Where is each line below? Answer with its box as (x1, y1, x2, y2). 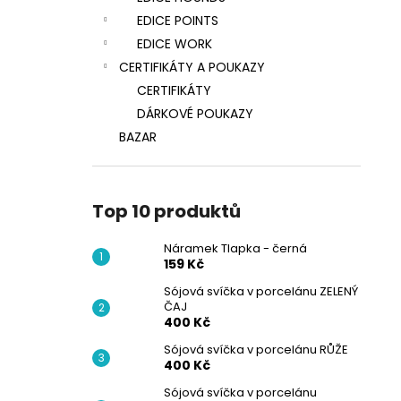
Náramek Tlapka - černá (164, 240, 307, 257)
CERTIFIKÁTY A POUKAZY (119, 58, 265, 76)
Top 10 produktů (92, 199, 241, 224)
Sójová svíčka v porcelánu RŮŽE (164, 341, 348, 358)
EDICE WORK (137, 35, 212, 53)
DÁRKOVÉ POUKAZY (137, 105, 253, 123)
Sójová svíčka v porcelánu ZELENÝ (164, 283, 358, 300)
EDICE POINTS (137, 12, 218, 30)
